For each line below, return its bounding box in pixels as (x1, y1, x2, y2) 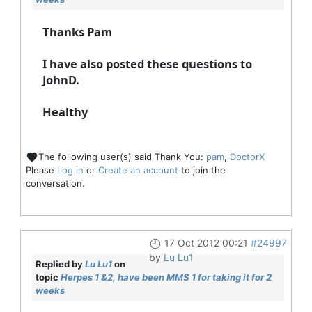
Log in (56, 164, 84, 176)
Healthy (42, 103, 88, 120)
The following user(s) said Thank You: (38, 150, 206, 162)
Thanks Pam (42, 23, 112, 40)
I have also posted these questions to (42, 55, 252, 72)
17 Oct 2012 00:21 (164, 237, 248, 249)
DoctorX (229, 150, 265, 162)
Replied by (35, 258, 85, 270)
